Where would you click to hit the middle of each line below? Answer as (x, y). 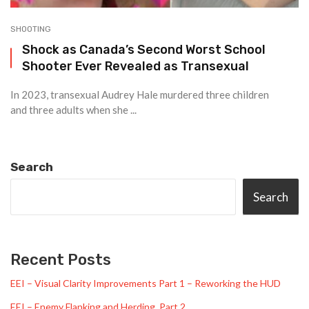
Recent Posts (61, 260)
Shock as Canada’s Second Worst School (144, 49)
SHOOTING (31, 29)
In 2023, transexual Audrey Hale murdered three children (140, 94)
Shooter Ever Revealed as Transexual (136, 66)
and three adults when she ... (73, 110)
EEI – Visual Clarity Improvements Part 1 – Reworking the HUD (146, 283)
